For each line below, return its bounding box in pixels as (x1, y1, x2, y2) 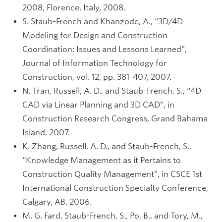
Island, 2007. (22, 128, 70, 137)
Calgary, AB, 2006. (22, 197, 92, 207)
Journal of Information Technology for (22, 58, 167, 68)
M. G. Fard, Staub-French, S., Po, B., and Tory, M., (22, 211, 203, 221)
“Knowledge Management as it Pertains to (22, 156, 181, 165)
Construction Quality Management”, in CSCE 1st (22, 169, 202, 179)
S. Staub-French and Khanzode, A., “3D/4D (22, 17, 183, 26)
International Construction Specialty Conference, (22, 183, 208, 193)
